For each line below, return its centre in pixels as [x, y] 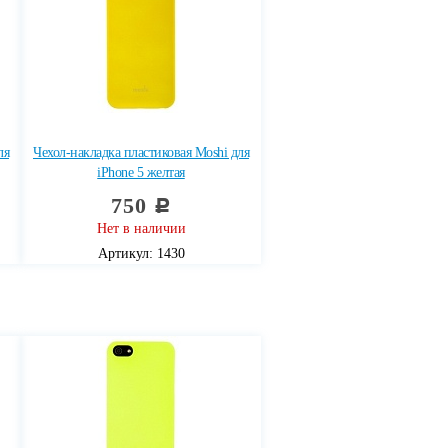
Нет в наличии [141, 228]
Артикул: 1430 [141, 253]
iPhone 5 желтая [141, 172]
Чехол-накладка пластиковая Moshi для [141, 152]
